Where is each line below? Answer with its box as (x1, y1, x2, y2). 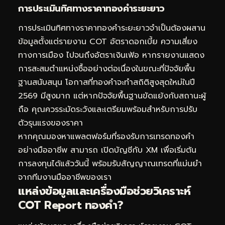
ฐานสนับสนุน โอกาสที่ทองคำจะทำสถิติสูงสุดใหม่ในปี (18, 76, 195, 89)
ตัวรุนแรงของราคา (18, 117, 83, 130)
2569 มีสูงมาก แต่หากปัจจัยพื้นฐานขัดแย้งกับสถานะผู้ (18, 90, 206, 102)
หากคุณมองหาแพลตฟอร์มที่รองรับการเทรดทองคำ (18, 131, 194, 143)
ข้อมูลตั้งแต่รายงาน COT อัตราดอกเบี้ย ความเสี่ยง (18, 36, 197, 48)
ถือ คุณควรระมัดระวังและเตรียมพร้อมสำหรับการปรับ (18, 103, 197, 116)
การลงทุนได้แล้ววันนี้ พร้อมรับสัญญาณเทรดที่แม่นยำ (18, 158, 202, 170)
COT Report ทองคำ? (18, 197, 123, 214)
